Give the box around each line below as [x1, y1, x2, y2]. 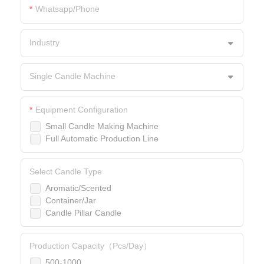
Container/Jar [45, 196, 96, 206]
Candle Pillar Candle [45, 208, 121, 218]
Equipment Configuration [35, 105, 128, 115]
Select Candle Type [29, 167, 102, 177]
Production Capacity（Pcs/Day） [29, 241, 151, 251]
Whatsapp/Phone [35, 4, 100, 14]
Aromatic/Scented [45, 183, 111, 193]
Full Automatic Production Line [45, 134, 159, 144]
